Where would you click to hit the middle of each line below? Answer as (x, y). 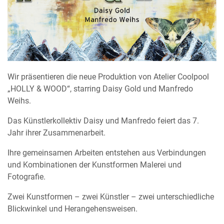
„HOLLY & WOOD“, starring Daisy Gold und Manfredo (100, 89)
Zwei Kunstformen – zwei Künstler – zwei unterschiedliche (111, 197)
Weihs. (19, 101)
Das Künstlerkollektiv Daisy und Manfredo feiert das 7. (103, 121)
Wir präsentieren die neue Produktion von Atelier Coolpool (108, 77)
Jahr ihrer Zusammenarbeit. (56, 133)
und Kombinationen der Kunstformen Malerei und (94, 165)
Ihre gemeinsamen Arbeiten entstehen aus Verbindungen (107, 153)
